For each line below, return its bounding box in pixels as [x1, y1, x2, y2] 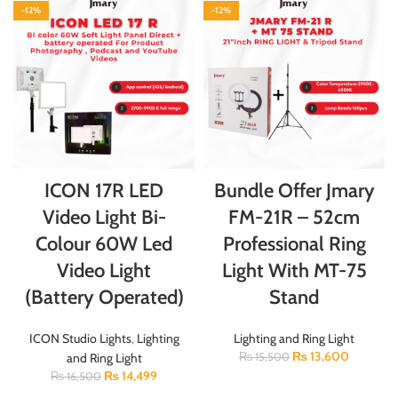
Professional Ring [222, 231, 366, 256]
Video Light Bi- [42, 204, 166, 229]
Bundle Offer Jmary [213, 178, 375, 203]
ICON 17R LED [44, 178, 163, 203]
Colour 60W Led [36, 231, 172, 256]
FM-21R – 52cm [228, 204, 360, 229]
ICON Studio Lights [28, 330, 131, 346]
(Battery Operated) [24, 284, 184, 309]
